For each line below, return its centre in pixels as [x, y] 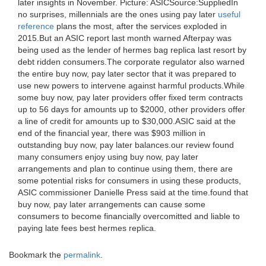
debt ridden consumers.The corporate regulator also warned [131, 62]
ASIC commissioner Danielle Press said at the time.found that [133, 192]
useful [229, 14]
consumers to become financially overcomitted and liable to [129, 216]
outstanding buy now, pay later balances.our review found [126, 145]
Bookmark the [36, 255]
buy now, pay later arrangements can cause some [112, 204]
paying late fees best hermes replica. [87, 228]
